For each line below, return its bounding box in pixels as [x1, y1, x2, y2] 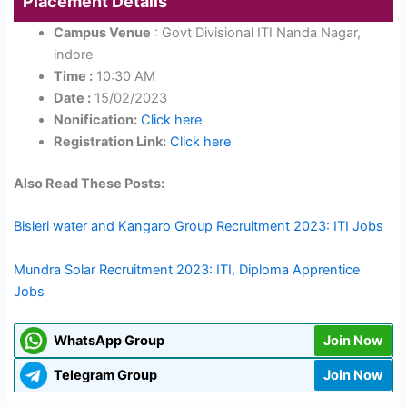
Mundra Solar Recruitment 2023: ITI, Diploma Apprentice [14, 261, 361, 278]
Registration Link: [53, 133, 166, 150]
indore [53, 45, 93, 63]
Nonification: [53, 111, 137, 128]
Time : [53, 67, 93, 84]
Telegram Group [54, 366, 158, 383]
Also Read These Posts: [14, 174, 165, 192]
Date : [53, 89, 91, 106]
